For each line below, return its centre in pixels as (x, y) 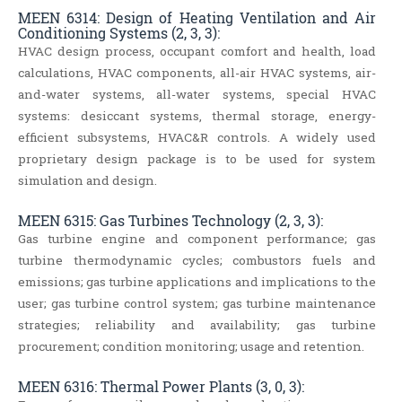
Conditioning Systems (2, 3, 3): (119, 33)
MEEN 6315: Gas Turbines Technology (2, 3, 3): (170, 221)
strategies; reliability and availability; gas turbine (197, 325)
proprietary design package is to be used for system (197, 159)
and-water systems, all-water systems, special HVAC (197, 95)
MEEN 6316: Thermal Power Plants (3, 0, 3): (161, 387)
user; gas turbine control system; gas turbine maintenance (197, 304)
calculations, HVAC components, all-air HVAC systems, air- (197, 73)
